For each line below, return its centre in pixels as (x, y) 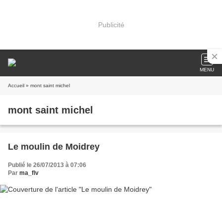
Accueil (16, 85)
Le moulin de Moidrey (54, 147)
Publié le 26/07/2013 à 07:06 (47, 165)
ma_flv (29, 173)
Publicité (111, 25)
